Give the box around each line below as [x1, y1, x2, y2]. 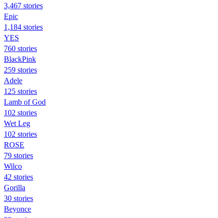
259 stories [4, 65, 37, 74]
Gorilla [4, 183, 25, 192]
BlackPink [4, 54, 36, 63]
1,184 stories [4, 22, 43, 31]
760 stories [4, 44, 37, 53]
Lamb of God [4, 97, 46, 106]
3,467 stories [4, 1, 43, 10]
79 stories [4, 151, 33, 160]
